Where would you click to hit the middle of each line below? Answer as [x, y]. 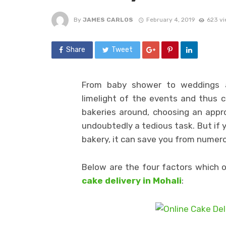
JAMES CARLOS [108, 19]
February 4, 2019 [171, 19]
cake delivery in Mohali [132, 180]
